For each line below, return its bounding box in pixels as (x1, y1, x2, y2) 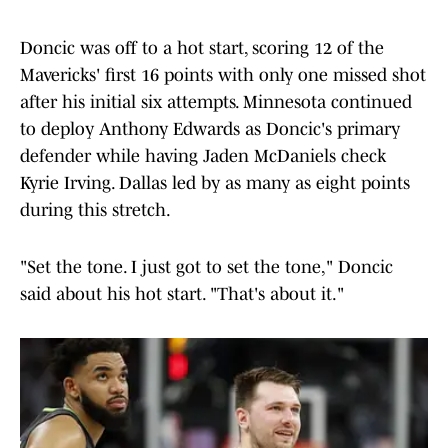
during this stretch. (20, 200, 171, 221)
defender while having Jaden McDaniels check (20, 146, 386, 167)
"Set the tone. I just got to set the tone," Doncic (20, 257, 393, 278)
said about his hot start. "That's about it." (20, 284, 344, 305)
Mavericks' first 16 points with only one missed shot (20, 65, 426, 86)
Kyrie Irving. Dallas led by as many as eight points (20, 173, 410, 194)
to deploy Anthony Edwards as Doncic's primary (20, 119, 400, 140)
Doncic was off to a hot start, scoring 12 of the (20, 38, 384, 59)
